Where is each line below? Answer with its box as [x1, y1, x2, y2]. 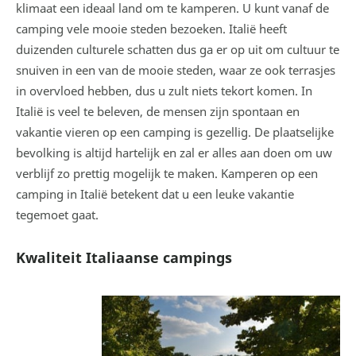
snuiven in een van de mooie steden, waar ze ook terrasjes [16, 62, 335, 78]
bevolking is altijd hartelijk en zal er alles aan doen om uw [16, 145, 332, 161]
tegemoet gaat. [16, 207, 99, 222]
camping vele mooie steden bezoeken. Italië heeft [16, 21, 287, 37]
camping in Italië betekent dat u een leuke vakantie [16, 186, 294, 202]
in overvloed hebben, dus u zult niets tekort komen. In [16, 83, 312, 99]
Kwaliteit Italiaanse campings [16, 248, 232, 267]
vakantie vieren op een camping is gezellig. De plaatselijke [16, 124, 334, 140]
